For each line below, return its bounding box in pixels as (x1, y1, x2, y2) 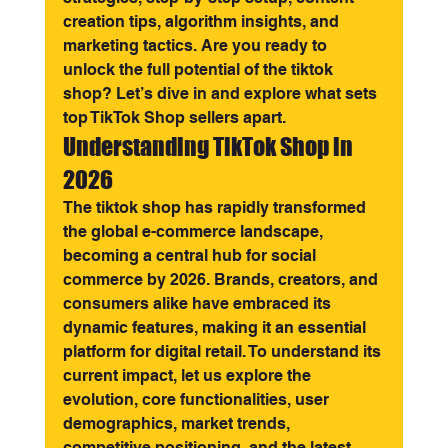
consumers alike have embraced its (62, 294, 335, 313)
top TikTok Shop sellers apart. (62, 108, 286, 127)
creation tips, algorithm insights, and (62, 12, 343, 31)
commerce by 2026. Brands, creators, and (62, 270, 382, 289)
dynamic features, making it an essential (62, 318, 370, 337)
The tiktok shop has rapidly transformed (62, 198, 370, 217)
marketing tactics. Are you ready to (62, 36, 331, 55)
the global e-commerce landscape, (62, 222, 327, 241)
